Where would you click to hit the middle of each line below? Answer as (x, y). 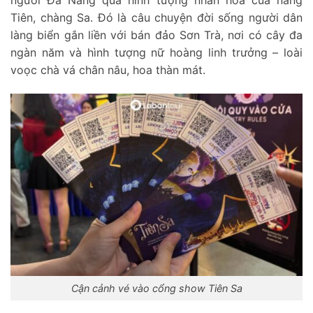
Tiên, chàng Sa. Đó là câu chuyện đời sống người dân (156, 17)
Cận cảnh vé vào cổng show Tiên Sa (156, 288)
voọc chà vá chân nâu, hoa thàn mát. (108, 70)
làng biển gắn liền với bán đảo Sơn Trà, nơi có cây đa (156, 35)
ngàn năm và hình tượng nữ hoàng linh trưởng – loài (156, 52)
